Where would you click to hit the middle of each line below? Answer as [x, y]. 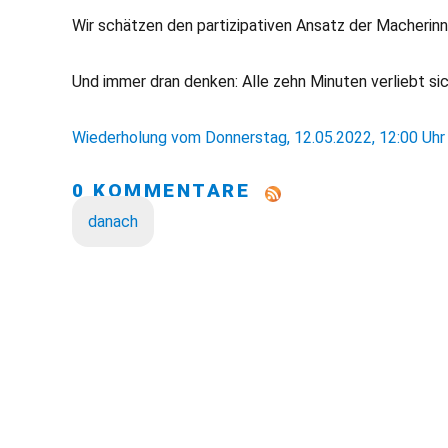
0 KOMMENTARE [168, 190]
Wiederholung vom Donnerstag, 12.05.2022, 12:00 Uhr [258, 137]
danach [113, 221]
